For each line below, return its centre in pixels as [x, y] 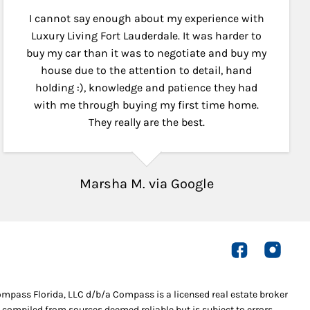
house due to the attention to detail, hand [147, 70]
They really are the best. [146, 122]
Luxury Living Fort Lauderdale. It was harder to [147, 35]
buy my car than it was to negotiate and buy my [147, 53]
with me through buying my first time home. [147, 104]
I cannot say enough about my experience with [146, 18]
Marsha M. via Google [146, 183]
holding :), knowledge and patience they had [147, 87]
